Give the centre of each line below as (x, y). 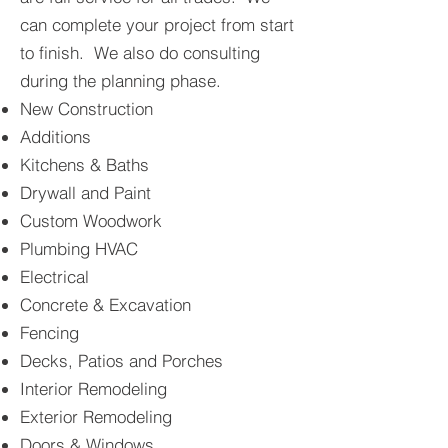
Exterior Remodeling (96, 416)
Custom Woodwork (91, 220)
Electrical (54, 276)
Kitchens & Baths (84, 164)
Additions (55, 136)
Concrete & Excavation (105, 304)
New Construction (86, 108)
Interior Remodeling (93, 388)
